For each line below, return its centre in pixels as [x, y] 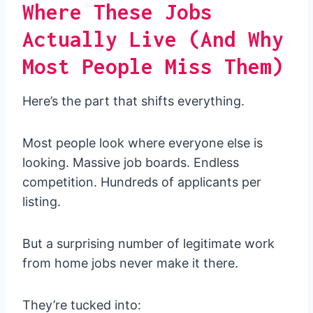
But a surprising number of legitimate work [148, 244]
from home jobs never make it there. [130, 263]
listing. [42, 202]
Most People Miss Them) [153, 66]
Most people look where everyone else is [143, 143]
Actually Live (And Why [153, 39]
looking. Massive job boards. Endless [131, 163]
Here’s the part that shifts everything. [133, 101]
